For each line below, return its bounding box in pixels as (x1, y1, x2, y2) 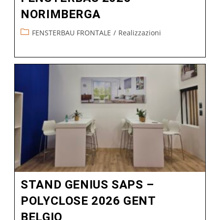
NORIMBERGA (21, 7, 101, 21)
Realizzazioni (118, 27, 162, 37)
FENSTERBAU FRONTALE (32, 27, 111, 37)
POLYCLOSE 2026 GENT (21, 193, 156, 208)
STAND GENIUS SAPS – (21, 177, 154, 192)
